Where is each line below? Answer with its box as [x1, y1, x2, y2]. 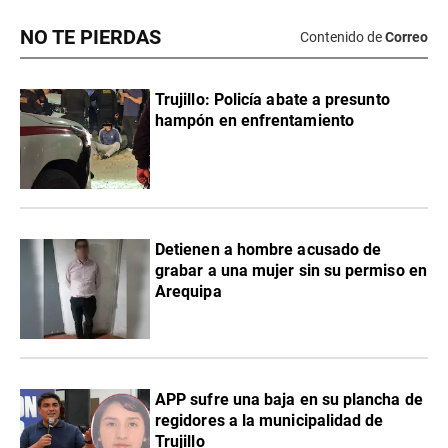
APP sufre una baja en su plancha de [155, 389, 423, 409]
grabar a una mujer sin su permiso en [155, 260, 427, 280]
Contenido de [300, 29, 382, 46]
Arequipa [155, 281, 222, 301]
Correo [385, 29, 428, 46]
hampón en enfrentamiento [155, 110, 354, 130]
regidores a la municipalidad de [155, 410, 384, 430]
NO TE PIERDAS [20, 25, 161, 49]
